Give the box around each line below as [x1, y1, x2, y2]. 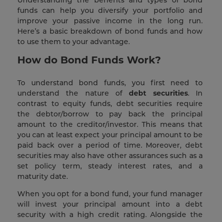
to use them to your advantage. [17, 37, 132, 47]
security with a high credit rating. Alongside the [17, 210, 203, 220]
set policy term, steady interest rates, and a [17, 162, 203, 171]
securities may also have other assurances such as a [17, 151, 203, 161]
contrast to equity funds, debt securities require [17, 99, 203, 109]
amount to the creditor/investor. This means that [17, 120, 203, 129]
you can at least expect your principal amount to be [17, 130, 203, 140]
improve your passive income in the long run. [17, 16, 203, 26]
